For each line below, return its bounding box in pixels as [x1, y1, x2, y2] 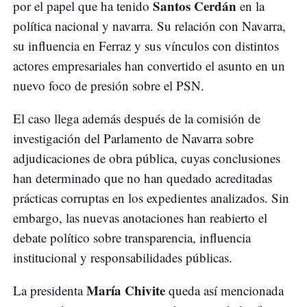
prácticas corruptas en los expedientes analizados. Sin [13, 189, 289, 207]
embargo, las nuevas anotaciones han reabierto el [13, 209, 267, 227]
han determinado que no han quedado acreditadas [13, 169, 272, 187]
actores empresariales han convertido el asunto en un [13, 57, 285, 75]
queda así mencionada [165, 282, 284, 299]
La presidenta [13, 282, 86, 299]
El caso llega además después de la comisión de [13, 110, 260, 127]
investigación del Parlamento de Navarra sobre [13, 130, 254, 147]
